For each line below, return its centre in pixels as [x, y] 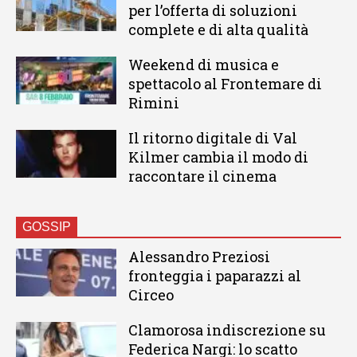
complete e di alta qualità [218, 30]
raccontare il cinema [202, 177]
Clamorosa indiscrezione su [227, 330]
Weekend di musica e [203, 65]
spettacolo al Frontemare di [225, 84]
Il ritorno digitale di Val [212, 138]
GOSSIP [47, 227]
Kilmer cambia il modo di [218, 157]
